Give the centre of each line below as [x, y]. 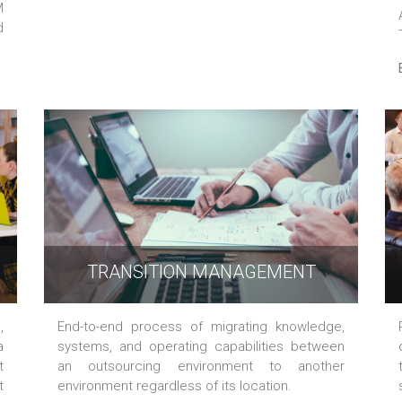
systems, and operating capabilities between [201, 347]
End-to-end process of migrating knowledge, [201, 327]
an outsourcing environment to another [201, 367]
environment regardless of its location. [175, 386]
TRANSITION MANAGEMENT [201, 272]
